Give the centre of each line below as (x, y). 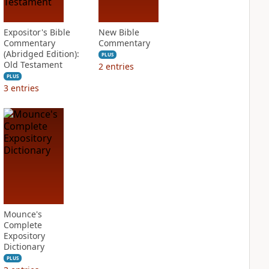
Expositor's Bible (37, 32)
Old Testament (33, 65)
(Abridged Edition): (41, 54)
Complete (23, 225)
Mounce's (23, 214)
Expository (24, 236)
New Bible (119, 32)
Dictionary (24, 246)
